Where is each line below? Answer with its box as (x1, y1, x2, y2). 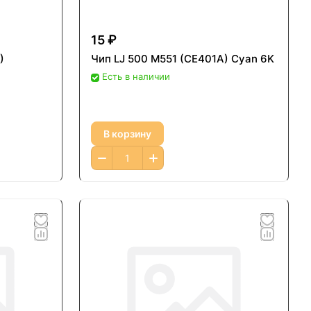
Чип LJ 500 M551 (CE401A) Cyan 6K (91, 52, 274, 66)
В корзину (103, 127, 151, 140)
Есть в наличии (102, 71, 170, 83)
